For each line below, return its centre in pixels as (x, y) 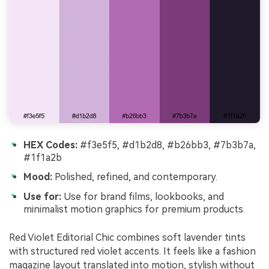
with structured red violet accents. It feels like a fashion (132, 252)
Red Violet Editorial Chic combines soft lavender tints (127, 238)
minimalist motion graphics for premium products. (134, 209)
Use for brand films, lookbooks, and (143, 196)
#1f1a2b (43, 158)
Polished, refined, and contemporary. (135, 177)
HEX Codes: (50, 145)
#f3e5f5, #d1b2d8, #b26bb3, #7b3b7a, (167, 145)
